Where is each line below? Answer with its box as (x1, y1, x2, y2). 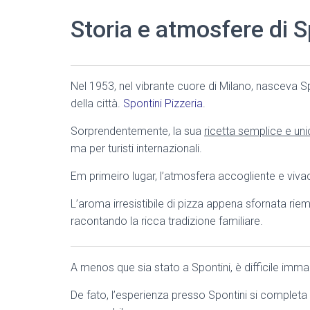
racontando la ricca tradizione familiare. (71, 215, 263, 228)
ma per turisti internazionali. (71, 142, 202, 155)
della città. (71, 97, 123, 110)
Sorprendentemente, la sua (71, 125, 204, 138)
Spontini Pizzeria (123, 97, 203, 110)
